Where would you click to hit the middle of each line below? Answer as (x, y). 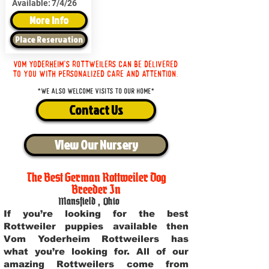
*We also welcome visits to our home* (96, 91)
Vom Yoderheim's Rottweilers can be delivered (96, 64)
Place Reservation (49, 39)
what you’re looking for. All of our (96, 251)
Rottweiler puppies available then (96, 226)
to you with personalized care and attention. (96, 74)
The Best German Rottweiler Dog (96, 177)
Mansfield (77, 201)
